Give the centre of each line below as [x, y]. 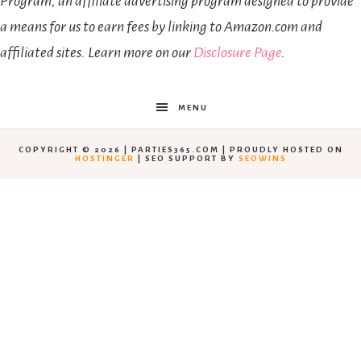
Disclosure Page [237, 53]
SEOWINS [262, 159]
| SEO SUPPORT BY [186, 159]
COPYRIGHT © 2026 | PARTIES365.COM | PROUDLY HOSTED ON [180, 150]
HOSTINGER [104, 159]
